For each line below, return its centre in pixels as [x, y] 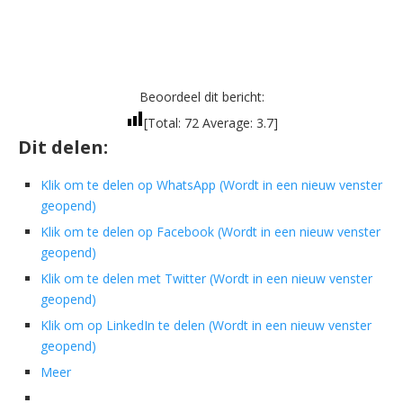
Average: [227, 123]
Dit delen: [63, 148]
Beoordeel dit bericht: [201, 97]
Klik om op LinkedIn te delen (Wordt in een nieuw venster [206, 326]
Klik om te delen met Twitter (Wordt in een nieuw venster [206, 279]
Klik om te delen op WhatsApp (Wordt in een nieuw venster [211, 185]
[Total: [164, 123]
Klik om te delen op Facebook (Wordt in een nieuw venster [210, 232]
